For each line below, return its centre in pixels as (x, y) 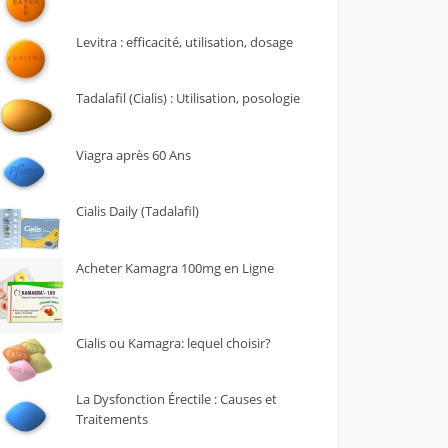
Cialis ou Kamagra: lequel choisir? (173, 342)
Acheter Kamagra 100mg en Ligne (174, 267)
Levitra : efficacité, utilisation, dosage (184, 41)
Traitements (111, 419)
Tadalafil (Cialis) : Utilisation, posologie (187, 98)
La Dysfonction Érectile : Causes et (176, 399)
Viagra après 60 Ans (133, 154)
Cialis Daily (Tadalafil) (137, 211)
